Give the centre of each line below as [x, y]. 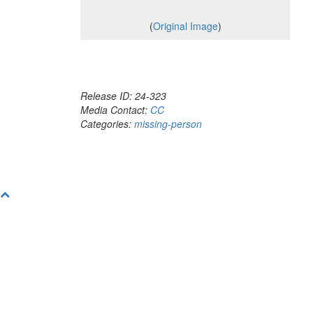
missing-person [168, 124]
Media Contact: [115, 110]
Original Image [185, 26]
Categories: [107, 124]
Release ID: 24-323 [123, 96]
